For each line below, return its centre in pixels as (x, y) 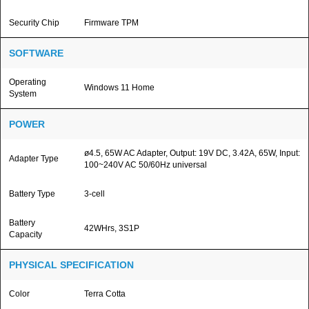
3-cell (94, 194)
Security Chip (34, 23)
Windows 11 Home (119, 88)
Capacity (26, 235)
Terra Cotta (105, 294)
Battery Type (32, 194)
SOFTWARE (36, 53)
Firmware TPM (111, 23)
